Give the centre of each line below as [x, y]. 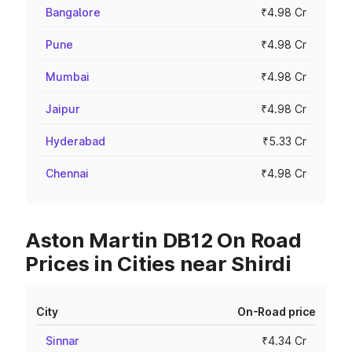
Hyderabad [75, 141]
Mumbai [68, 77]
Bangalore [73, 12]
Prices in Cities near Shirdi [158, 264]
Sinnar [62, 341]
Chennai [67, 173]
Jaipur [63, 109]
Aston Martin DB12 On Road [163, 240]
